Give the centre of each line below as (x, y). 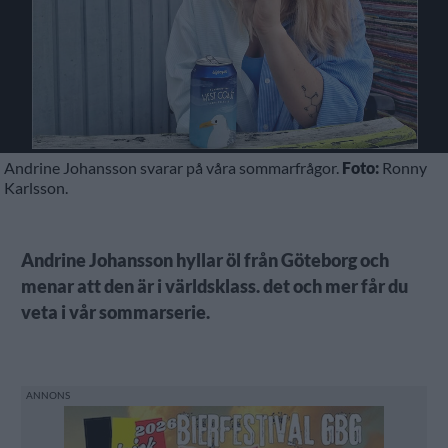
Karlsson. (36, 187)
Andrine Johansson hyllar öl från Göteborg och (204, 260)
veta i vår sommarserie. (115, 312)
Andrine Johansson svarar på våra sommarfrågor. (173, 167)
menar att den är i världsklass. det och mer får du (214, 286)
